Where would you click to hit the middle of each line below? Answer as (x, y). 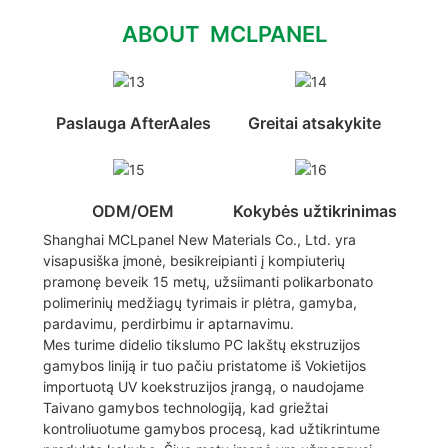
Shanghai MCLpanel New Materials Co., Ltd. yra (199, 240)
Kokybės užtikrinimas (314, 210)
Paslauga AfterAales (133, 123)
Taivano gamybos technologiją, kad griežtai (185, 408)
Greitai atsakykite (315, 123)
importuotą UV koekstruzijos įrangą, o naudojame (203, 387)
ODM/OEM (133, 210)
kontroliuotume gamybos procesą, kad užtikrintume (211, 429)
